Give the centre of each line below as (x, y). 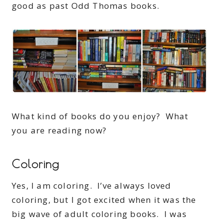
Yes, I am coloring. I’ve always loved (92, 186)
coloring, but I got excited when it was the (104, 200)
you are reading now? (59, 131)
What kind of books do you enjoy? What (100, 116)
